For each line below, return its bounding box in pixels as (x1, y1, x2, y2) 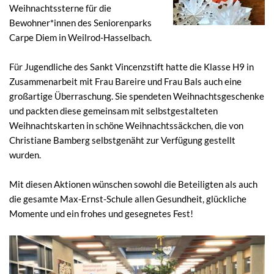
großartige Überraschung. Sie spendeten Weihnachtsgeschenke (9, 90, 264, 102)
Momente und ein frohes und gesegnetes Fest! (9, 207, 193, 219)
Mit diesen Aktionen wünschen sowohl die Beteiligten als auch (9, 178, 257, 190)
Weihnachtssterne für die (9, 2, 111, 13)
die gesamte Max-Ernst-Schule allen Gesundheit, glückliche (9, 193, 246, 204)
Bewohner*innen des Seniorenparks (9, 17, 152, 28)
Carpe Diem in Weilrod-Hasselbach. (9, 31, 152, 43)
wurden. (9, 149, 41, 160)
